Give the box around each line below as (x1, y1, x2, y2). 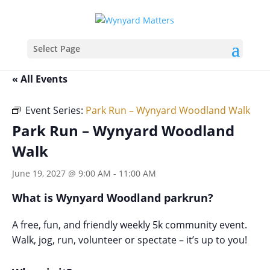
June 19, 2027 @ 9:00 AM (12, 168, 111, 179)
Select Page (33, 42, 80, 54)
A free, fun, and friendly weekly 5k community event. (12, 218, 247, 231)
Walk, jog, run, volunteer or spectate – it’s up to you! (12, 233, 247, 246)
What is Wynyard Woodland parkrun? (12, 190, 213, 205)
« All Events (12, 72, 67, 86)
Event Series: (25, 104, 86, 117)
